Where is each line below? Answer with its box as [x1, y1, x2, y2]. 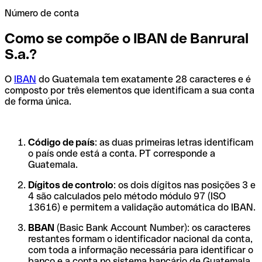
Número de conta [5, 7, 79, 19]
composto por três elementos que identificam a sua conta [5, 84, 254, 96]
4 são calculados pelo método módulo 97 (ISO [28, 190, 226, 202]
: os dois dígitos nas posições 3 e [113, 179, 256, 191]
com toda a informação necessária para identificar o [28, 244, 253, 256]
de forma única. [5, 95, 71, 107]
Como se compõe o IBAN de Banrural [5, 30, 249, 46]
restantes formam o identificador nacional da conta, [28, 233, 253, 244]
